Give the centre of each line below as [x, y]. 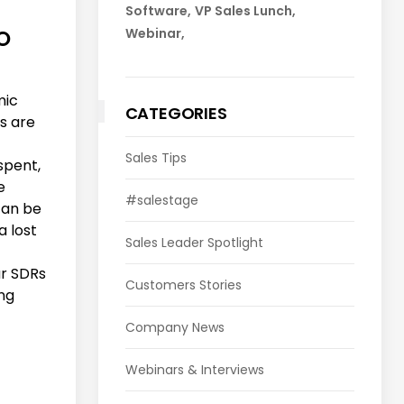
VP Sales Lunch [243, 11]
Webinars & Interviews [194, 370]
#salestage [161, 201]
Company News [174, 328]
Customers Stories [183, 285]
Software [156, 11]
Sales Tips [156, 158]
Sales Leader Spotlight [194, 243]
